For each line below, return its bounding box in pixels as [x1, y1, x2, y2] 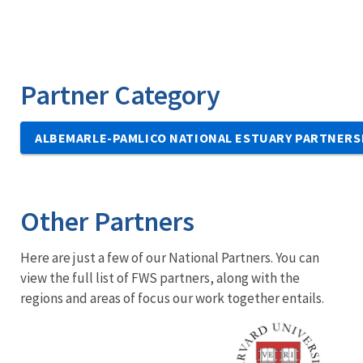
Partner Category [20, 78, 220, 112]
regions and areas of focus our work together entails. [20, 289, 324, 307]
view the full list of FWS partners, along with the [20, 269, 300, 287]
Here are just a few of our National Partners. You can [20, 249, 319, 267]
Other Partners [20, 204, 194, 238]
